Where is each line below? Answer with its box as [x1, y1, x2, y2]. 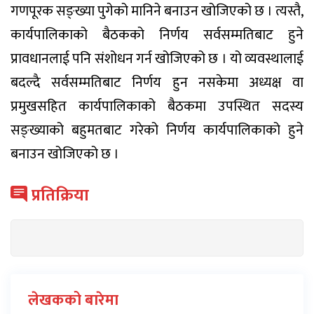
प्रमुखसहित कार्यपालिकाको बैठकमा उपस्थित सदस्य [11, 94, 303, 118]
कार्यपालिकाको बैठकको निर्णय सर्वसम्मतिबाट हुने [11, 22, 303, 47]
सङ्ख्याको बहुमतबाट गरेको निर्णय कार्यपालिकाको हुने [11, 118, 303, 142]
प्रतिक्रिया [27, 181, 89, 210]
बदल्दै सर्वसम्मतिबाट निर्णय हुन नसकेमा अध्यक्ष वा [11, 70, 303, 95]
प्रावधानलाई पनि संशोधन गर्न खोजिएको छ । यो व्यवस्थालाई [11, 46, 303, 71]
